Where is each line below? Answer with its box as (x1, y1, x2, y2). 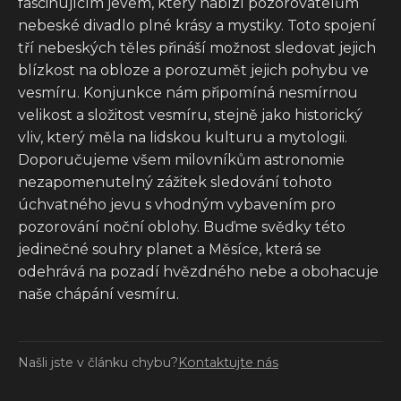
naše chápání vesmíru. (18, 285, 179, 303)
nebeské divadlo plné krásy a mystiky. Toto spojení (18, 16, 376, 34)
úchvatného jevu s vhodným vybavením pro (18, 195, 336, 213)
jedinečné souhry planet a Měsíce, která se (18, 240, 321, 258)
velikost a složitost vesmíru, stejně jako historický (18, 106, 363, 124)
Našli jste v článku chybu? (18, 354, 178, 371)
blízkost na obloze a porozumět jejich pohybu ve (18, 61, 369, 79)
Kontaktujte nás (178, 354, 278, 371)
